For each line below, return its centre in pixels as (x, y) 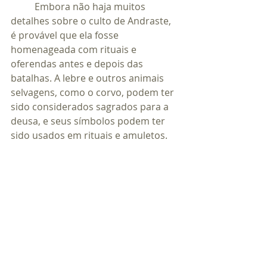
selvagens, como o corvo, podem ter (94, 93)
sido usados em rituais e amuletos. (89, 136)
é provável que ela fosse (66, 35)
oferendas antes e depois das (78, 64)
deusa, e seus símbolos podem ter (89, 121)
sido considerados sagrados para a (91, 107)
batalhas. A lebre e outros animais (89, 78)
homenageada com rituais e (75, 50)
